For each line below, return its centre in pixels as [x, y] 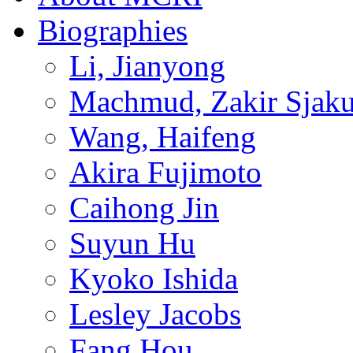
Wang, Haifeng [163, 137]
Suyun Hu [132, 243]
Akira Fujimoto [165, 173]
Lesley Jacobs [155, 314]
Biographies [113, 31]
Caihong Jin [144, 208]
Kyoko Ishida [154, 279]
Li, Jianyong [147, 66]
